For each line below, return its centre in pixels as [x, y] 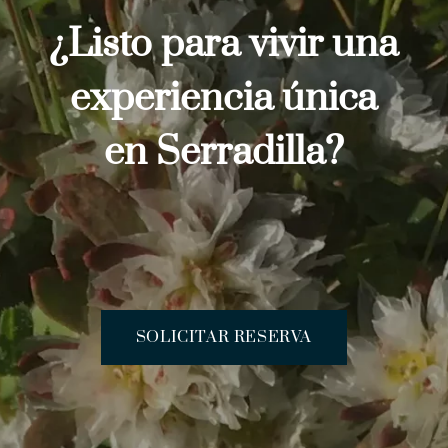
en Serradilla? [223, 152]
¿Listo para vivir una [224, 44]
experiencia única [224, 98]
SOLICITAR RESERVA [224, 337]
